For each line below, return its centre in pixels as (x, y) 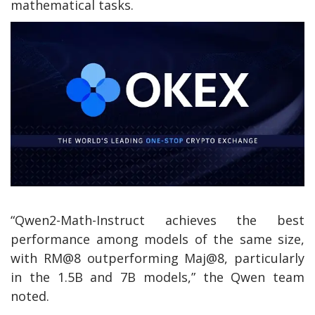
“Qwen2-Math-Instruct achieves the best (157, 220)
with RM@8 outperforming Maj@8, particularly (157, 258)
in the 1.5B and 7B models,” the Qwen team (157, 277)
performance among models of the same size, (157, 239)
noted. (30, 296)
